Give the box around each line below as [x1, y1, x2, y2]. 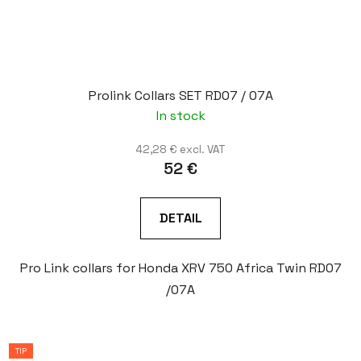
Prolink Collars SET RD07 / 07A [88, 87, 273, 105]
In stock [156, 107, 205, 125]
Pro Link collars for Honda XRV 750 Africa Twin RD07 [19, 259, 342, 277]
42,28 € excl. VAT [135, 143, 226, 157]
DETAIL [159, 210, 202, 227]
